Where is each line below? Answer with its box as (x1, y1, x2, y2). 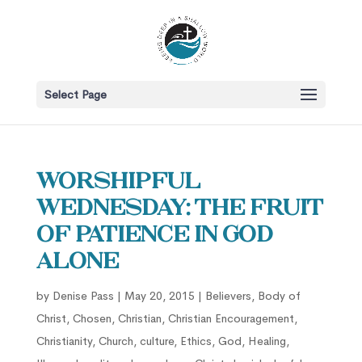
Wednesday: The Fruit (36, 198, 323, 221)
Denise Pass (52, 288, 114, 303)
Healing (247, 334, 286, 348)
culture (139, 334, 174, 348)
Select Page (44, 87, 107, 102)
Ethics (179, 334, 212, 348)
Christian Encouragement (167, 311, 294, 326)
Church (98, 334, 133, 348)
